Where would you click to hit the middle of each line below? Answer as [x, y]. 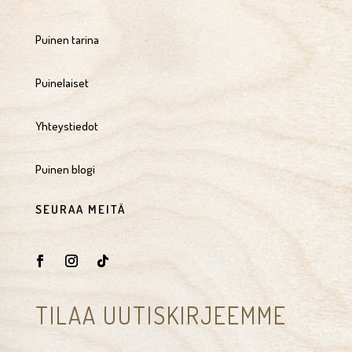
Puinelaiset [62, 82]
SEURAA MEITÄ [80, 209]
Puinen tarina [67, 39]
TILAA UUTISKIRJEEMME [161, 315]
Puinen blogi [65, 169]
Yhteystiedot [66, 126]
